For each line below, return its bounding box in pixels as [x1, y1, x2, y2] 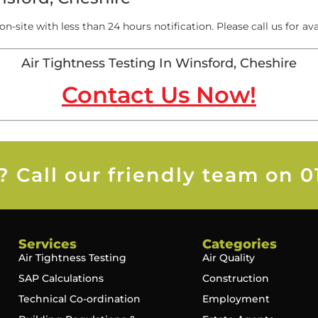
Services [18, 236, 77, 252]
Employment [202, 292, 270, 305]
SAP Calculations [18, 271, 104, 285]
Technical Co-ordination [18, 292, 141, 305]
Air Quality [202, 251, 256, 264]
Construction [202, 271, 270, 285]
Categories [202, 236, 278, 252]
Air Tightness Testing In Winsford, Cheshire [21, 54, 297, 71]
